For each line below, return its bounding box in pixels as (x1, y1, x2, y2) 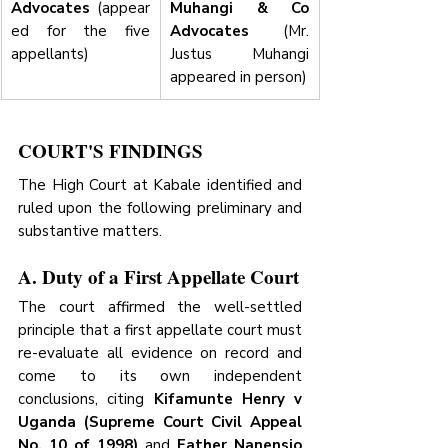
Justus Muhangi (170, 44, 309, 65)
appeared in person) (170, 67, 307, 88)
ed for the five (11, 21, 150, 42)
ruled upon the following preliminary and (18, 198, 302, 219)
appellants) (11, 44, 89, 65)
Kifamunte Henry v (153, 389, 302, 410)
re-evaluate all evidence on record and (18, 343, 302, 364)
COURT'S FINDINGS (18, 137, 203, 165)
